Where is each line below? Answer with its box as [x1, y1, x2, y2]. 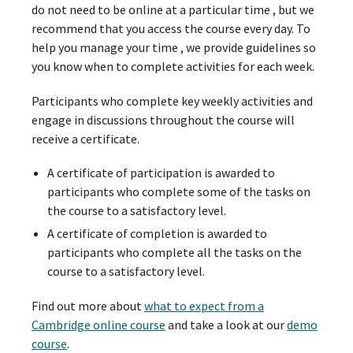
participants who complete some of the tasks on [46, 184, 310, 200]
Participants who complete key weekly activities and [32, 92, 313, 109]
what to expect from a [144, 298, 264, 314]
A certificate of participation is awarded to [46, 165, 275, 181]
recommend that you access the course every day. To [32, 20, 310, 37]
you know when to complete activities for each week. [32, 58, 314, 75]
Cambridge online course [32, 317, 165, 333]
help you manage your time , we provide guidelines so [32, 39, 316, 56]
